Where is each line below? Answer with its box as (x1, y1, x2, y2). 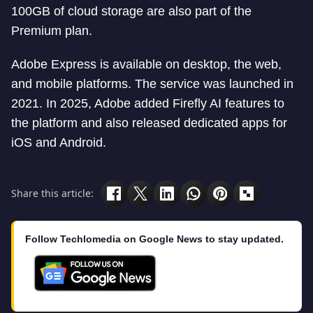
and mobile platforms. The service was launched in (11, 76, 293, 91)
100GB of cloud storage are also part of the (11, 3, 252, 18)
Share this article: (11, 187, 94, 201)
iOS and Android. (11, 135, 106, 150)
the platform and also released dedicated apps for (11, 115, 287, 130)
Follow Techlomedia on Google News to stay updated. (25, 233, 284, 245)
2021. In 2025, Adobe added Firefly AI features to (11, 96, 284, 110)
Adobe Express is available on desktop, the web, (11, 57, 282, 71)
